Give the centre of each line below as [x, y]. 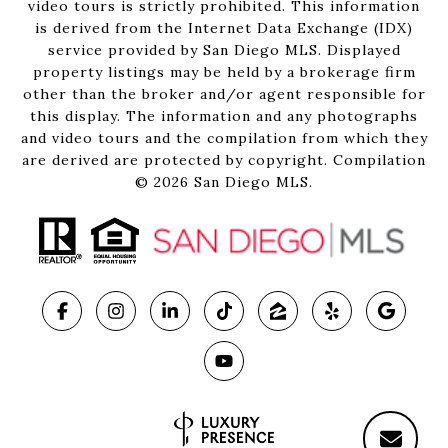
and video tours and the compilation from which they [224, 138]
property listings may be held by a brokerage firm [224, 72]
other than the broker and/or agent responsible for [224, 94]
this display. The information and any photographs [224, 116]
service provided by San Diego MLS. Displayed [224, 50]
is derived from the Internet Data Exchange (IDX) [224, 28]
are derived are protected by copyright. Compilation [224, 160]
